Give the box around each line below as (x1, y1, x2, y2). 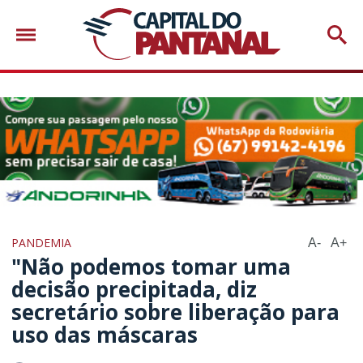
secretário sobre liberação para (11, 297, 340, 327)
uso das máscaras (11, 319, 199, 349)
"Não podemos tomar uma (11, 251, 292, 281)
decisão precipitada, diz (11, 274, 258, 304)
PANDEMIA (11, 234, 72, 250)
